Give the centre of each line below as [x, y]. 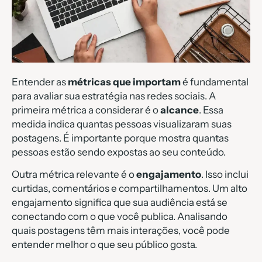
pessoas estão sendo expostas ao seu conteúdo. [119, 152]
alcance [180, 110]
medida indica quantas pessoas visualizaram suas [122, 124]
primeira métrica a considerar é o [86, 110]
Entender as [40, 82]
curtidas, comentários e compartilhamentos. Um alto [130, 188]
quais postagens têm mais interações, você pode [121, 230]
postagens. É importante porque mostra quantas [120, 138]
